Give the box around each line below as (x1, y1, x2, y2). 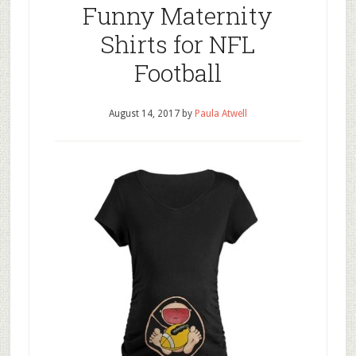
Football (133, 57, 222, 88)
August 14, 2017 (108, 108, 180, 119)
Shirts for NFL (100, 29, 256, 60)
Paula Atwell (194, 108, 247, 119)
